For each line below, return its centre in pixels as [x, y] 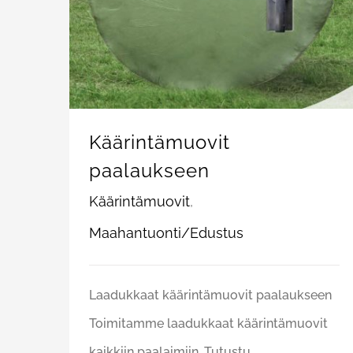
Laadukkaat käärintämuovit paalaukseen [210, 295]
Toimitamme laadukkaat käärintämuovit [208, 324]
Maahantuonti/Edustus [166, 233]
